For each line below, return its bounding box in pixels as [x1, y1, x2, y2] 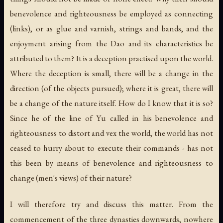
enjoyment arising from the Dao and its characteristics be [10, 37, 213, 49]
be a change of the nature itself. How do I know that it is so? [10, 97, 213, 109]
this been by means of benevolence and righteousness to [10, 157, 213, 168]
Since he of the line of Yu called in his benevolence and [10, 112, 213, 123]
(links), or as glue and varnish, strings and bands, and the [10, 22, 213, 34]
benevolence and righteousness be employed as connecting [10, 7, 213, 19]
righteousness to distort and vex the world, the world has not [10, 127, 213, 138]
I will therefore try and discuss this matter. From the [10, 198, 213, 210]
